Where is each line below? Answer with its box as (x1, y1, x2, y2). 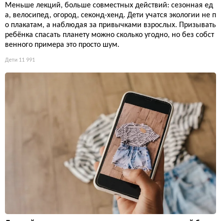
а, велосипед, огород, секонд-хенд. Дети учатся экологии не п (5, 11, 216, 19)
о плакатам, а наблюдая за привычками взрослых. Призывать (5, 21, 216, 29)
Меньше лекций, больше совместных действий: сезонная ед (5, 1, 213, 9)
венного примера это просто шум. (5, 40, 119, 49)
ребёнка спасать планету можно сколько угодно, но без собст (5, 31, 214, 39)
